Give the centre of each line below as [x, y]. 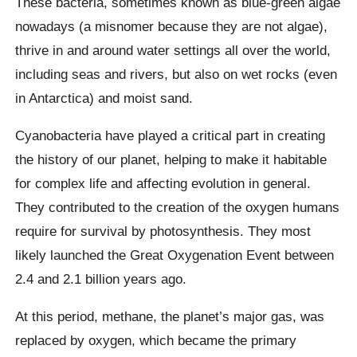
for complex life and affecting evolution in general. [163, 183]
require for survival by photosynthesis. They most [163, 231]
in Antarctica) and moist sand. [104, 98]
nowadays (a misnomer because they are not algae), [172, 26]
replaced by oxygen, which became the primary [156, 341]
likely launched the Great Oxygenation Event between [175, 255]
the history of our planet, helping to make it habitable [171, 159]
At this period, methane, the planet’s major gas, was [170, 317]
